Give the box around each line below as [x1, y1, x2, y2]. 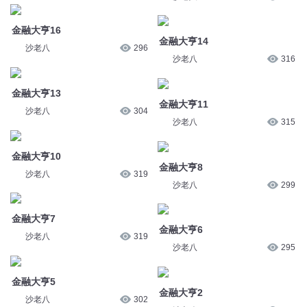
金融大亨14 [158, 36, 208, 47]
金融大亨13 [11, 87, 61, 99]
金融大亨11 [158, 98, 208, 110]
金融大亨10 [11, 150, 61, 162]
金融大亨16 [11, 25, 61, 36]
